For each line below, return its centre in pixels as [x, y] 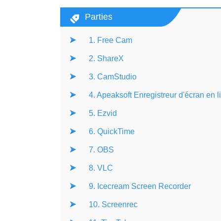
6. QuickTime [112, 131]
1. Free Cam [110, 40]
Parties [99, 17]
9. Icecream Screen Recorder [140, 186]
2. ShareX [106, 58]
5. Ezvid [103, 113]
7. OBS [101, 150]
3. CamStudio [113, 77]
